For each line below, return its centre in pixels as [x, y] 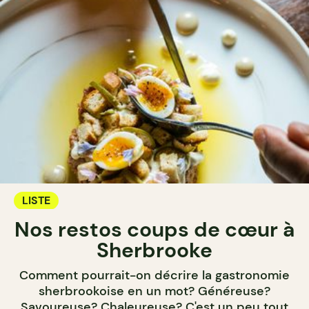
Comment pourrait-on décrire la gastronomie [154, 275]
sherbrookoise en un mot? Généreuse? [154, 291]
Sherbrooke [154, 250]
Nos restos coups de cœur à [154, 229]
